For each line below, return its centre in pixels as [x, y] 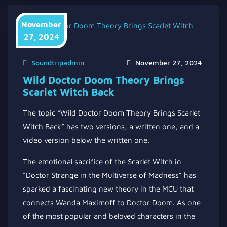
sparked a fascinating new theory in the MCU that [108, 189]
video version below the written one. [86, 140]
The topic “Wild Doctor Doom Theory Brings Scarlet [111, 113]
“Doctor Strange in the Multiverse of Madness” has [109, 175]
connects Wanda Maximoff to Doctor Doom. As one [112, 202]
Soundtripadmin [58, 63]
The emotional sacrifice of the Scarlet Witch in [102, 161]
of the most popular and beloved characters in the [109, 216]
